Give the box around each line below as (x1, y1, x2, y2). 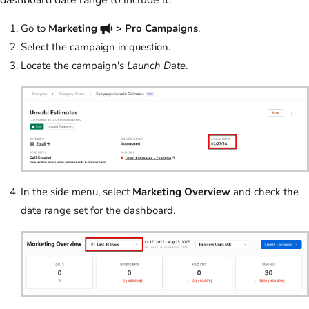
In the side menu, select (21, 185, 132, 199)
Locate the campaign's (21, 59, 127, 73)
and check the (230, 185, 299, 199)
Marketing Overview (132, 185, 230, 199)
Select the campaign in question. (21, 40, 170, 54)
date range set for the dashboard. (21, 203, 178, 218)
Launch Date (127, 59, 186, 73)
